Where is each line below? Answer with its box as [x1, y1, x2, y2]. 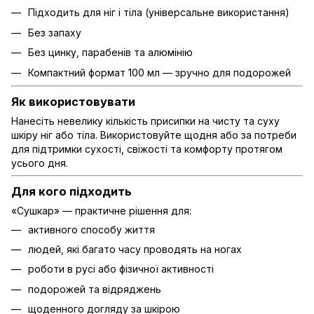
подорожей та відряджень [28, 282, 161, 295]
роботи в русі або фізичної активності [28, 263, 214, 275]
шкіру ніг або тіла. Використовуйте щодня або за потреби [11, 128, 296, 141]
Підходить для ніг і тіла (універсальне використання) [28, 6, 289, 19]
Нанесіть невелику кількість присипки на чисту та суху [11, 114, 280, 127]
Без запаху [28, 26, 81, 39]
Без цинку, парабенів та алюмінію [28, 46, 193, 59]
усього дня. [11, 156, 68, 169]
